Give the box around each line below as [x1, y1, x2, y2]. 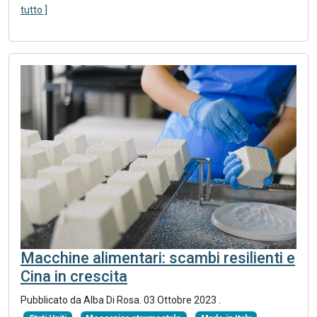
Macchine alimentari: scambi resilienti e [21, 248, 295, 267]
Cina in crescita [21, 267, 127, 285]
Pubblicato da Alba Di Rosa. [21, 294, 144, 306]
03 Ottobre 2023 [144, 294, 219, 306]
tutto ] [21, 4, 47, 16]
